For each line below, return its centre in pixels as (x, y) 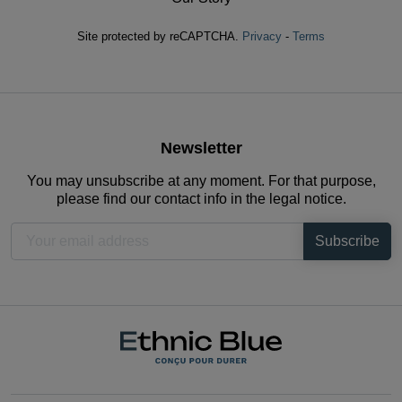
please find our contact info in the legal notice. (201, 198)
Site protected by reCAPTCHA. (160, 36)
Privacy (262, 36)
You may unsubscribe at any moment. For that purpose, (201, 180)
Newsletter (201, 148)
